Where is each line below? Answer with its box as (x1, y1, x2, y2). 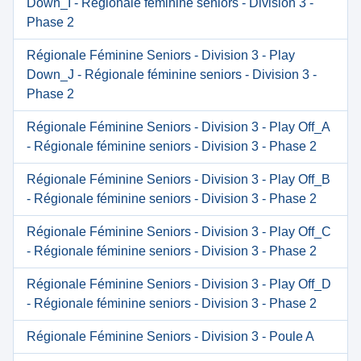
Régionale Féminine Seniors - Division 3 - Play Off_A (27, 120, 330, 134)
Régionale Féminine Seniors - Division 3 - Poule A (27, 330, 314, 343)
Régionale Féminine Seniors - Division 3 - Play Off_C (27, 225, 331, 239)
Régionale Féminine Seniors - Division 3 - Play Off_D (27, 277, 331, 291)
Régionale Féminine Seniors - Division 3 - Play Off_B (27, 172, 330, 186)
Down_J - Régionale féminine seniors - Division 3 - (27, 68, 317, 81)
